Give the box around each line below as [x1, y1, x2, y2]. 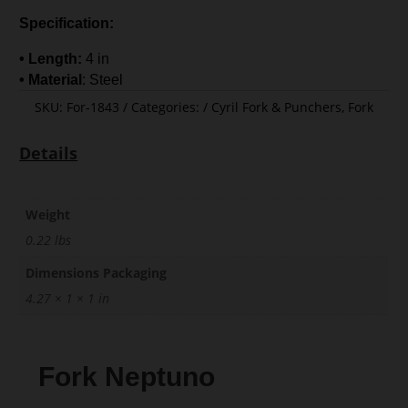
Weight [25, 206, 71, 224]
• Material [19, 72, 83, 88]
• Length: [19, 51, 83, 67]
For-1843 [66, 98, 119, 117]
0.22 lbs [25, 231, 72, 250]
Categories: [131, 98, 203, 117]
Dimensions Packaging [25, 264, 168, 282]
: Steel [82, 72, 124, 88]
